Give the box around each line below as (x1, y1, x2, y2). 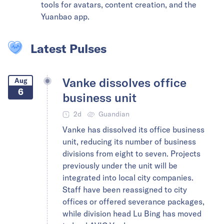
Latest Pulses (30, 41, 106, 56)
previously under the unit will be (62, 160, 177, 170)
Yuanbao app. (41, 11, 89, 21)
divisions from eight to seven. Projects (62, 148, 200, 158)
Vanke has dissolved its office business (62, 124, 204, 134)
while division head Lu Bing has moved (62, 208, 201, 218)
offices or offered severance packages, (62, 196, 204, 206)
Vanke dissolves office (62, 75, 186, 89)
